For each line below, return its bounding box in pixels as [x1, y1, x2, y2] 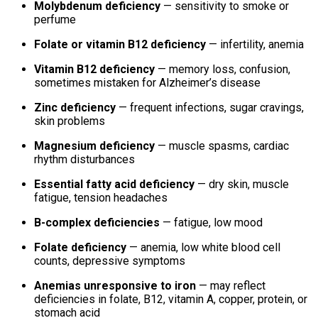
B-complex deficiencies [34, 216, 160, 230]
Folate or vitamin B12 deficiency [34, 38, 206, 52]
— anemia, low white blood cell [126, 241, 280, 255]
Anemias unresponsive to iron [34, 279, 196, 293]
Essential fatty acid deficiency [34, 177, 194, 192]
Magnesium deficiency [34, 139, 155, 153]
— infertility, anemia [206, 38, 304, 52]
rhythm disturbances [34, 153, 135, 167]
